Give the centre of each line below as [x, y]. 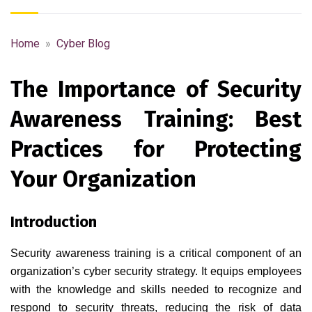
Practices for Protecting [156, 149]
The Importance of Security [156, 89]
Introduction [54, 221]
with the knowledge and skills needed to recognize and [156, 289]
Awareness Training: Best [156, 119]
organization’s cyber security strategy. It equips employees [156, 271]
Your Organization [103, 179]
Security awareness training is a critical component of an [156, 253]
